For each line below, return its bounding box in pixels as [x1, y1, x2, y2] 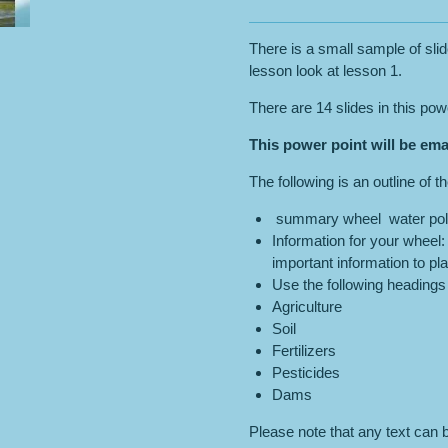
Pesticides [271, 364, 340, 382]
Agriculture [271, 298, 342, 316]
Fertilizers [271, 342, 336, 360]
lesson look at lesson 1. [249, 62, 402, 80]
